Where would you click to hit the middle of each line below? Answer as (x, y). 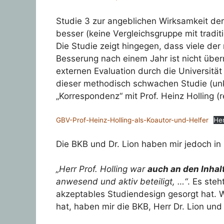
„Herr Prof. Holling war (102, 169)
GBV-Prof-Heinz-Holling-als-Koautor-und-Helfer (132, 120)
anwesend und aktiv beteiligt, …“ (122, 182)
